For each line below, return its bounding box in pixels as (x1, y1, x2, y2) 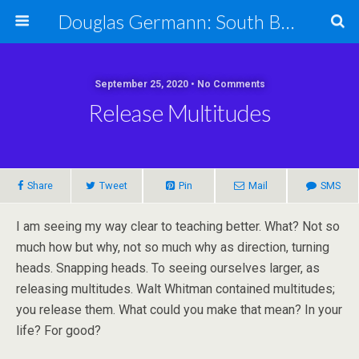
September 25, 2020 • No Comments (94, 79, 265, 90)
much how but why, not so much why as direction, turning (16, 240, 329, 255)
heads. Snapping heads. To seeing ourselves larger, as (16, 260, 320, 276)
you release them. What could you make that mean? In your (16, 302, 342, 317)
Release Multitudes (87, 99, 272, 127)
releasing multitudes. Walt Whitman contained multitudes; (16, 281, 335, 296)
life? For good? (16, 323, 101, 338)
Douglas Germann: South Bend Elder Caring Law (280, 10, 294, 33)
